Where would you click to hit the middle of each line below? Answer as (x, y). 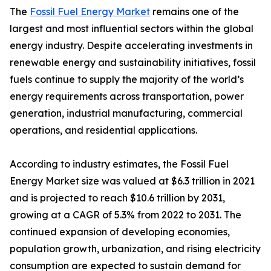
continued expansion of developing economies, (120, 232)
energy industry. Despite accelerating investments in (131, 46)
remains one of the (194, 12)
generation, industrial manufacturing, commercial (126, 113)
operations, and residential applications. (103, 130)
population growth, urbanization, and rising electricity (135, 249)
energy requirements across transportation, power (127, 96)
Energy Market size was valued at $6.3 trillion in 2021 (132, 181)
